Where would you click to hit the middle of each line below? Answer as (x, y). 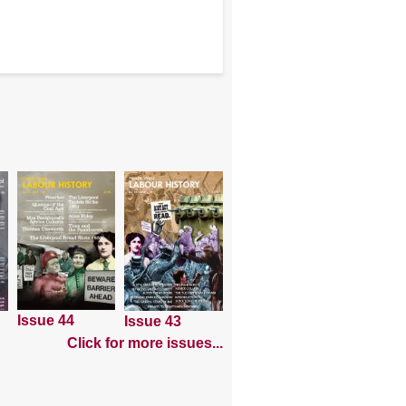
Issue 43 (153, 321)
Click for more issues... (145, 343)
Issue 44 (45, 320)
